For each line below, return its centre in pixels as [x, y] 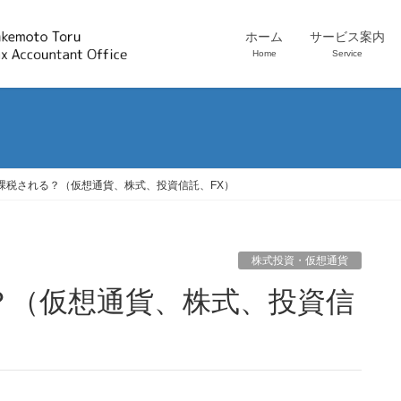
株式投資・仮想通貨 [300, 261]
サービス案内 [347, 37]
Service [347, 53]
